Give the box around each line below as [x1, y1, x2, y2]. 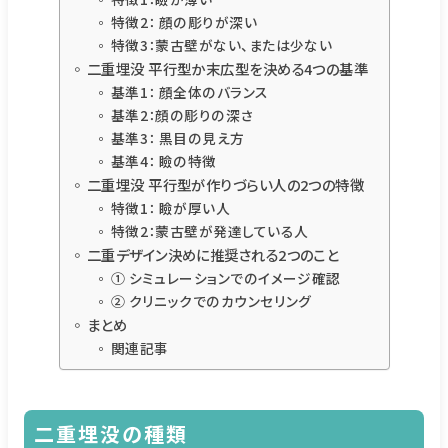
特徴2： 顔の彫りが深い [110, 11, 258, 32]
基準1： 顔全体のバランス [110, 81, 269, 102]
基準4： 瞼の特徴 [110, 150, 217, 171]
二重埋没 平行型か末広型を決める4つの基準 [86, 57, 369, 79]
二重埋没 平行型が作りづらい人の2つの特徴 [86, 173, 365, 195]
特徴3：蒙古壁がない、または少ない [110, 34, 333, 55]
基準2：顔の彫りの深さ [110, 104, 254, 125]
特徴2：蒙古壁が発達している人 [110, 220, 309, 241]
